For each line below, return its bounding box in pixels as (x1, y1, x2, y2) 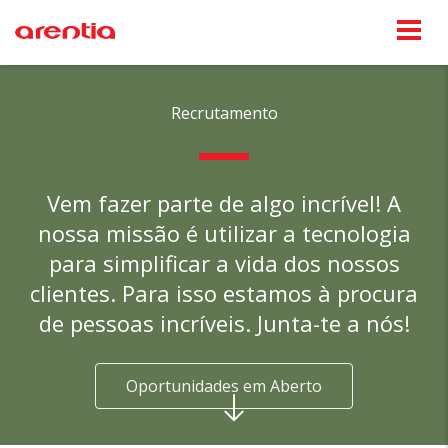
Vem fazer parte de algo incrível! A (47, 188, 401, 218)
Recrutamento (170, 102, 278, 124)
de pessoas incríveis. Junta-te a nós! (38, 308, 410, 338)
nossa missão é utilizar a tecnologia (37, 218, 411, 248)
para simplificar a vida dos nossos (48, 248, 400, 278)
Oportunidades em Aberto (126, 375, 322, 397)
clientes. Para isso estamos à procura (30, 278, 418, 308)
